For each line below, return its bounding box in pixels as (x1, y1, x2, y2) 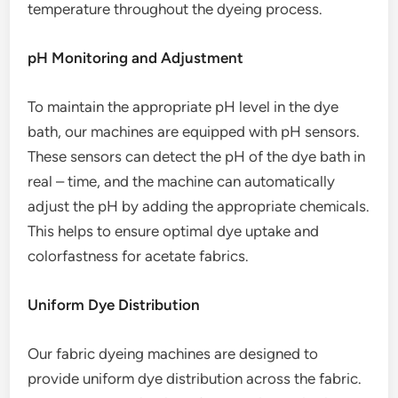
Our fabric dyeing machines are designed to (28, 345, 319, 362)
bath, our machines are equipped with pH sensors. (28, 123, 361, 140)
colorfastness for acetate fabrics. (28, 247, 250, 265)
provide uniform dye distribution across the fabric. (28, 370, 362, 387)
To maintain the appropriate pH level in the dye (28, 98, 339, 115)
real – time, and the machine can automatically (28, 172, 336, 190)
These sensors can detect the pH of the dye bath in (28, 147, 366, 165)
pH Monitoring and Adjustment (28, 49, 244, 67)
